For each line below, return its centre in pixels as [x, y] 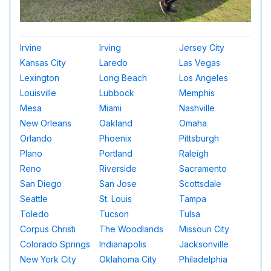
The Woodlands [132, 229]
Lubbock [117, 93]
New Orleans [46, 123]
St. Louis [116, 199]
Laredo [114, 63]
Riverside [118, 169]
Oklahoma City [128, 260]
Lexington [40, 78]
